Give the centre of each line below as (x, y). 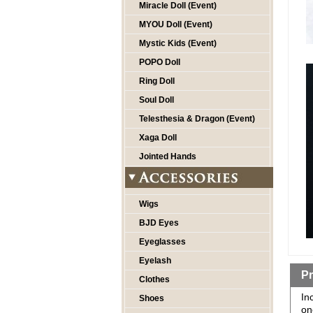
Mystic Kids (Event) (178, 43)
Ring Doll (157, 81)
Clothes (154, 279)
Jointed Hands (168, 156)
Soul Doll (156, 100)
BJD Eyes (159, 223)
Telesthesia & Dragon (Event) (197, 119)
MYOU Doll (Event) (176, 24)
